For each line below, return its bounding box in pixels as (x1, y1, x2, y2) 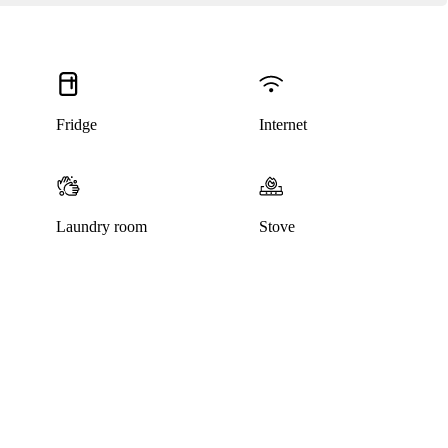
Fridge (55, 116, 97, 134)
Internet (259, 116, 308, 134)
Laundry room (55, 218, 147, 236)
